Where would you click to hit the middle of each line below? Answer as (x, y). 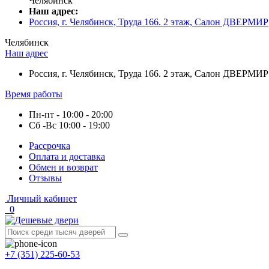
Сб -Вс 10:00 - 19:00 (69, 125)
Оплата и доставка (67, 156)
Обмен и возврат (63, 167)
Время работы (34, 94)
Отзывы (45, 178)
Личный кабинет (42, 198)
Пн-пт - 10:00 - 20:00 (71, 114)
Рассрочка (50, 146)
